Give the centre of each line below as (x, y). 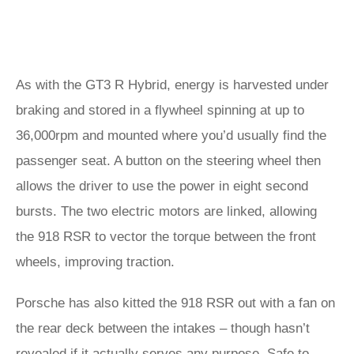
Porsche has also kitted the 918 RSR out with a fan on (175, 303)
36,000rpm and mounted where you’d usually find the (171, 136)
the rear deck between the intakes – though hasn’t (163, 328)
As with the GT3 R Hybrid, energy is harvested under (172, 85)
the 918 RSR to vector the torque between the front (166, 237)
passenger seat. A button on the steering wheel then (168, 161)
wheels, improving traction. (95, 262)
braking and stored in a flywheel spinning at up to (160, 110)
